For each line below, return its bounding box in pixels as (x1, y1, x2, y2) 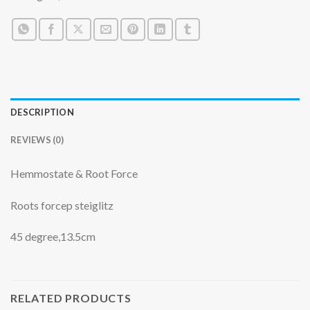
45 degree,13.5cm (10, 230, 95, 244)
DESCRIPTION (10, 106, 74, 118)
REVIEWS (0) (10, 134, 64, 145)
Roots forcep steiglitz (10, 198, 113, 212)
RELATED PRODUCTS (10, 291, 131, 305)
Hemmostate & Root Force (10, 166, 138, 180)
